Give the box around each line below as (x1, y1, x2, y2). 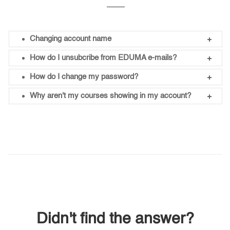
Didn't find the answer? (36, 212, 194, 227)
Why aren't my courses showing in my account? (30, 91, 191, 100)
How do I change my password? (30, 72, 138, 81)
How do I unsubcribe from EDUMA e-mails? (30, 53, 177, 62)
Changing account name (30, 34, 111, 43)
